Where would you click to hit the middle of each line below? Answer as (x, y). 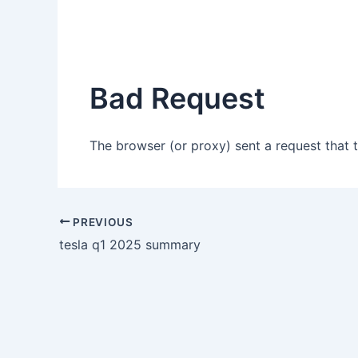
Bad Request (177, 98)
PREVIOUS (101, 222)
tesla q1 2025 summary (130, 245)
